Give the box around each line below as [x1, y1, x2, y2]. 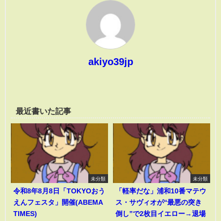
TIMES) [13, 210, 37, 218]
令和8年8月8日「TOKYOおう [13, 187, 105, 195]
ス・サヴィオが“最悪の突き [115, 199, 202, 206]
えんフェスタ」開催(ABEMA [13, 199, 103, 206]
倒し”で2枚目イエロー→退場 [115, 210, 206, 218]
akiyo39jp [88, 56, 133, 67]
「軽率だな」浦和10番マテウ [115, 187, 206, 195]
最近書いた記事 [16, 107, 71, 115]
